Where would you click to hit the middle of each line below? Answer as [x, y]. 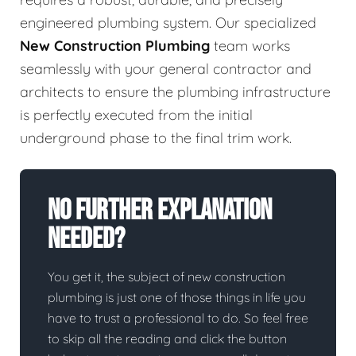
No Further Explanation [160, 211]
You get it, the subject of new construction [166, 277]
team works [250, 46]
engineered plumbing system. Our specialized [168, 23]
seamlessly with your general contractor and [166, 69]
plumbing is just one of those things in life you [177, 298]
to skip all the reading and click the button [167, 339]
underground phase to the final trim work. [156, 138]
